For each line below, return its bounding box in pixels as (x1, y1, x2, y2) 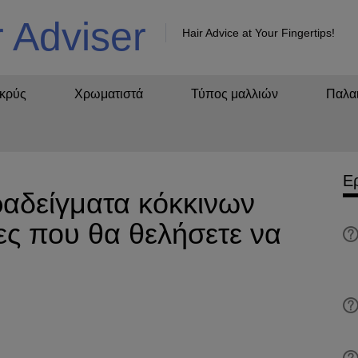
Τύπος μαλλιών (191, 87, 278, 101)
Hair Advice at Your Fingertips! (181, 26, 335, 39)
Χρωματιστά (74, 87, 143, 101)
